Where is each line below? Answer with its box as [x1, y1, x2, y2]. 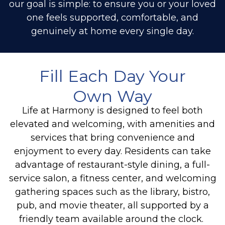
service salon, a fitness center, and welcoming [9, 172, 216, 184]
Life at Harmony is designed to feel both [22, 104, 203, 116]
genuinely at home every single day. [31, 25, 194, 37]
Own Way [73, 86, 152, 106]
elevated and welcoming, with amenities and [10, 118, 215, 130]
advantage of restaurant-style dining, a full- [15, 159, 210, 170]
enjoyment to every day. [14, 145, 125, 157]
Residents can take [125, 145, 211, 157]
